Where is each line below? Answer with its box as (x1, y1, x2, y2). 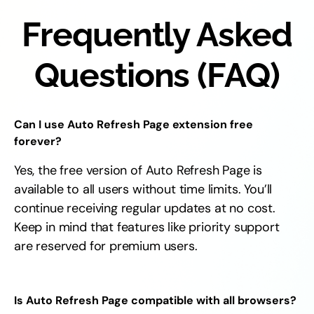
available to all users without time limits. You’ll (14, 181, 273, 198)
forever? (14, 134, 62, 149)
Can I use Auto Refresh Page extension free (14, 117, 253, 132)
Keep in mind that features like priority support (14, 219, 280, 235)
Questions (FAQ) (34, 55, 280, 95)
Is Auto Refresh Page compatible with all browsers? (14, 293, 296, 308)
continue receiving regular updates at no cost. (14, 200, 275, 217)
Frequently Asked (21, 15, 293, 54)
